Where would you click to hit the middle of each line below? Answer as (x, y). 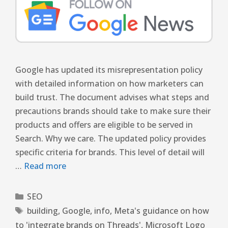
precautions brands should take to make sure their (113, 111)
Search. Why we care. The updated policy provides (111, 139)
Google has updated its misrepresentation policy (109, 70)
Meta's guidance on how (161, 211)
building (42, 211)
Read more (45, 166)
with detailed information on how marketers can (109, 84)
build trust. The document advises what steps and (112, 97)
